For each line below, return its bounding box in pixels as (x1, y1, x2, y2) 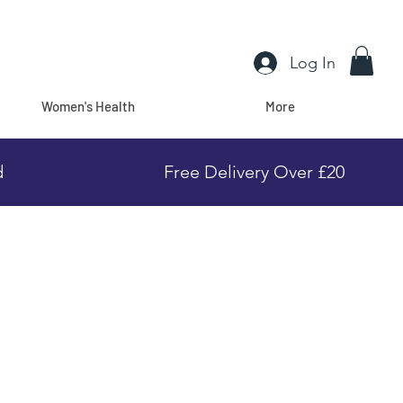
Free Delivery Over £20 (163, 161, 345, 184)
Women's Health (41, 98, 135, 115)
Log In (290, 52, 336, 73)
